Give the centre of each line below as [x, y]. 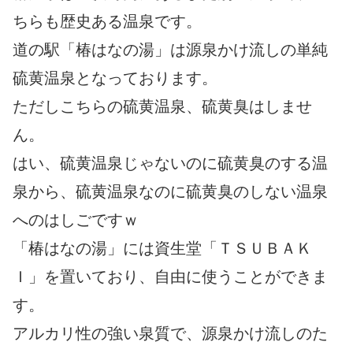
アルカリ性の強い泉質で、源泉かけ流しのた [170, 334]
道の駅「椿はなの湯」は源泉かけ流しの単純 [170, 50]
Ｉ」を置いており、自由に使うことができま [170, 277]
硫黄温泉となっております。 [115, 78]
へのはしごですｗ [76, 220]
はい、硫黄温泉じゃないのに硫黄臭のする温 [170, 163]
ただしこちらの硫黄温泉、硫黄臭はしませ [162, 107]
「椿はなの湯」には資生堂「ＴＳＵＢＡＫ [162, 249]
